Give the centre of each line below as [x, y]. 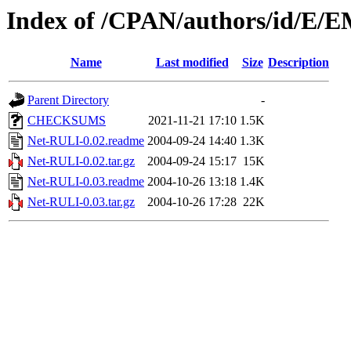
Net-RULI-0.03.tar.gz [81, 202]
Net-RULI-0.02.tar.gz [81, 161]
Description [299, 63]
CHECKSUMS [67, 121]
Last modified [192, 63]
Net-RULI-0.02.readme [86, 141]
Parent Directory [68, 100]
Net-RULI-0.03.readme [86, 182]
